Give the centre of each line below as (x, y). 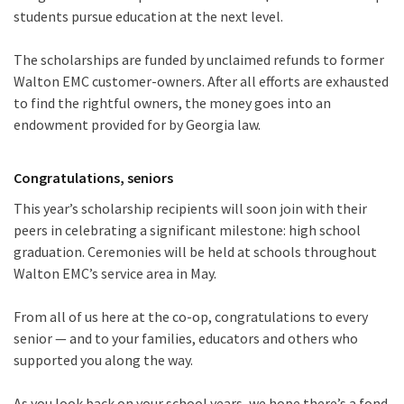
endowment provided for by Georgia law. (137, 124)
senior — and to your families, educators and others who (186, 338)
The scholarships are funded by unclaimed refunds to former (199, 60)
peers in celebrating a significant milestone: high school (187, 230)
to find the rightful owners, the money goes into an (172, 103)
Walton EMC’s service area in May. (115, 273)
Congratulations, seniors (93, 178)
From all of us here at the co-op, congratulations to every (191, 317)
